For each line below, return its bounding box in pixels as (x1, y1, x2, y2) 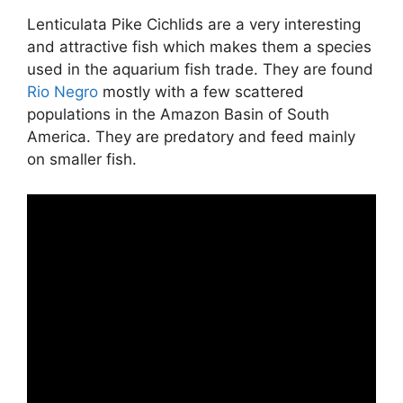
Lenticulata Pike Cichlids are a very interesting (27, 15, 361, 34)
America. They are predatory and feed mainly (27, 128, 355, 147)
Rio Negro (27, 83, 98, 102)
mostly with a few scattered (98, 83, 304, 102)
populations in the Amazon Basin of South (27, 105, 329, 124)
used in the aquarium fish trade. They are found (27, 60, 373, 79)
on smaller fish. (27, 150, 137, 169)
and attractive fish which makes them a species (27, 38, 372, 57)
